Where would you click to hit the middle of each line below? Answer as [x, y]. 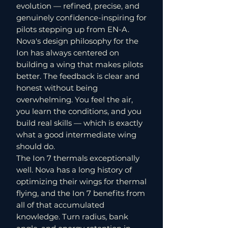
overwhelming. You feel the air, [75, 99]
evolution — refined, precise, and [78, 6]
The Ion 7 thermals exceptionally [78, 158]
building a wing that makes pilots [80, 64]
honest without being [57, 88]
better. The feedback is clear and [78, 76]
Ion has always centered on [68, 53]
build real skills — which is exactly [79, 123]
